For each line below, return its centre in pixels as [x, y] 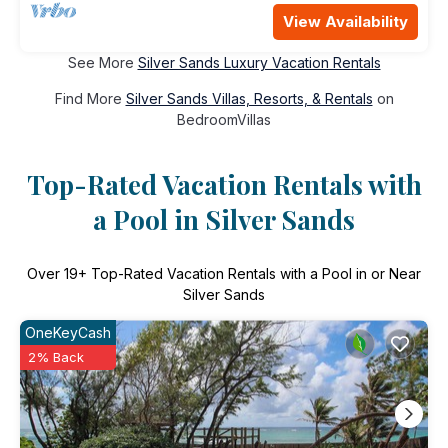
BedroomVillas [224, 120]
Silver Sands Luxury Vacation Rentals [259, 63]
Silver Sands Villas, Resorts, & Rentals [249, 99]
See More [102, 63]
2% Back [56, 357]
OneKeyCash [68, 333]
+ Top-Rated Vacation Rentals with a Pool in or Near [249, 274]
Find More [90, 99]
